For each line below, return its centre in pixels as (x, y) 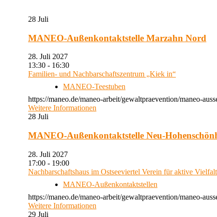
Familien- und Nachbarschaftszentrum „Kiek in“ (102, 74)
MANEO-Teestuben (94, 87)
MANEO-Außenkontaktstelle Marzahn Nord (117, 38)
